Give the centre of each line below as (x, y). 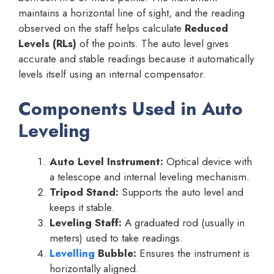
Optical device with (208, 161)
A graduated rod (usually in (183, 222)
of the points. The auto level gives (153, 44)
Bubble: (116, 253)
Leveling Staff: (86, 222)
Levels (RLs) (47, 44)
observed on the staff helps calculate (102, 28)
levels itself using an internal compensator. (112, 74)
